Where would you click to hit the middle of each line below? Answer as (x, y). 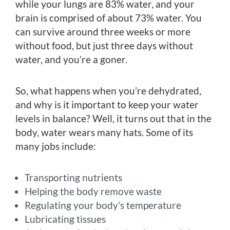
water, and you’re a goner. (71, 60)
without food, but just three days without (104, 46)
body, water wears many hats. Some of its (104, 132)
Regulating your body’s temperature (103, 205)
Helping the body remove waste (93, 191)
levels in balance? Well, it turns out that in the (113, 119)
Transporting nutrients (73, 178)
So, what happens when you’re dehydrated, (108, 91)
